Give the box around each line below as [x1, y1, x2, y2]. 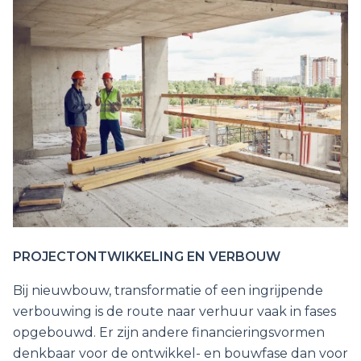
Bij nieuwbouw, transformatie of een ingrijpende [13, 282, 323, 298]
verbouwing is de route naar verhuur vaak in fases [13, 303, 336, 319]
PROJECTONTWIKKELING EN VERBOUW [13, 248, 280, 264]
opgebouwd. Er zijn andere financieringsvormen [13, 324, 325, 340]
